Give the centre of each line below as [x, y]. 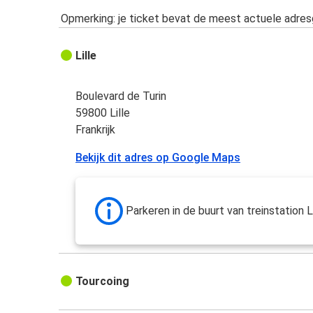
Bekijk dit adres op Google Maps [158, 158]
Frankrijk [96, 130]
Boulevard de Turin [121, 96]
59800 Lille [103, 113]
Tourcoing [103, 282]
